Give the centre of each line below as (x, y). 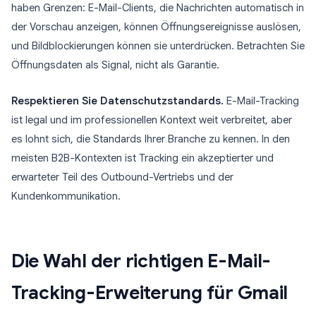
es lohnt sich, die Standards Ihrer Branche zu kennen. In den (151, 139)
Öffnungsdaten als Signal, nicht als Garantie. (115, 65)
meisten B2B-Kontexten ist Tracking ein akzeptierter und (142, 158)
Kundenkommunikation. (66, 196)
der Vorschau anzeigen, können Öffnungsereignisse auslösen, (156, 27)
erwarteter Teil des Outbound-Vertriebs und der (122, 177)
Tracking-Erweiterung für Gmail (150, 293)
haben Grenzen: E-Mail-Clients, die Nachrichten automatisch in (158, 8)
